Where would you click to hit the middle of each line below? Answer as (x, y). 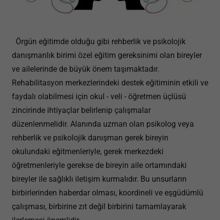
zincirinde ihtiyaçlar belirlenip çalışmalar (81, 110)
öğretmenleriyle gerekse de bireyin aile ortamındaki (99, 165)
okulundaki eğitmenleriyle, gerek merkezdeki (88, 151)
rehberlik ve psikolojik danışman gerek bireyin (90, 138)
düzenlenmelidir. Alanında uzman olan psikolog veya (103, 124)
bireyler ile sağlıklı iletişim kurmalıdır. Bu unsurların (99, 179)
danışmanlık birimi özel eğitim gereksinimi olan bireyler (107, 55)
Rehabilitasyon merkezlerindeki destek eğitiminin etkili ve (110, 83)
